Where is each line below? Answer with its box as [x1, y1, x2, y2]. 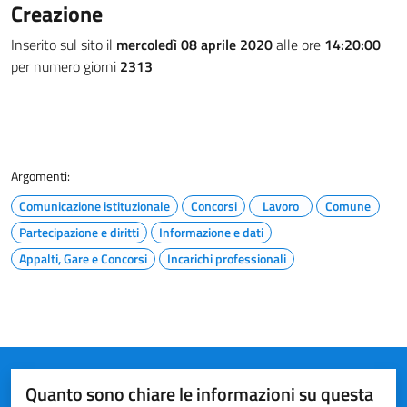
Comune [325, 196, 371, 215]
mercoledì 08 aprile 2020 [116, 34, 273, 55]
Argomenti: [11, 166, 70, 185]
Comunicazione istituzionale [19, 196, 170, 215]
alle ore [273, 34, 324, 55]
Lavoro [263, 196, 299, 215]
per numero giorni [11, 55, 120, 77]
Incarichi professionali [167, 249, 286, 268]
